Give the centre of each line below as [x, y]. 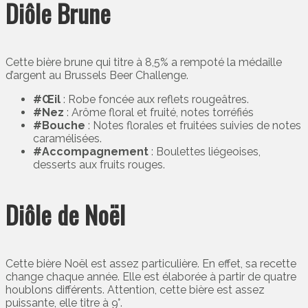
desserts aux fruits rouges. [99, 165]
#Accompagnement [91, 152]
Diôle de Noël [65, 214]
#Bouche [59, 126]
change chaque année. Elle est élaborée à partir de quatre [151, 277]
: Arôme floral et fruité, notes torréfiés [159, 113]
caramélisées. [67, 139]
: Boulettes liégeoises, [205, 152]
